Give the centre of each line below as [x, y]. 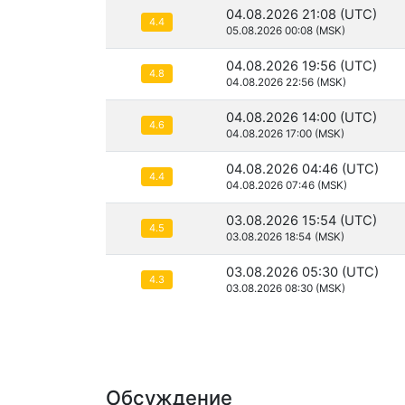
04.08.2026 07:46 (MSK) [287, 186]
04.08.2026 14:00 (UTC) [301, 118]
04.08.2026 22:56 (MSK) [286, 83]
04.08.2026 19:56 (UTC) [301, 66]
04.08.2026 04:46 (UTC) [302, 170]
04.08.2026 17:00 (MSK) [285, 134]
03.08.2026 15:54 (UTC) [301, 221]
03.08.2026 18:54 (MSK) [285, 237]
